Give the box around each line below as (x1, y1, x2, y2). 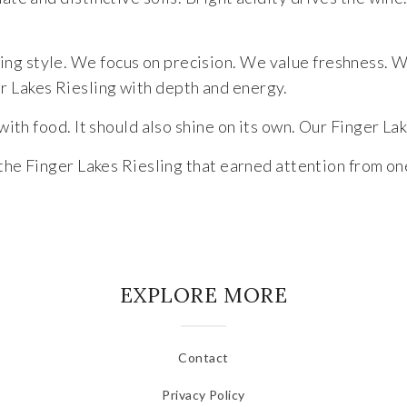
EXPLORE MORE (119, 281, 288, 308)
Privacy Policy (162, 386, 245, 402)
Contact (178, 349, 229, 365)
